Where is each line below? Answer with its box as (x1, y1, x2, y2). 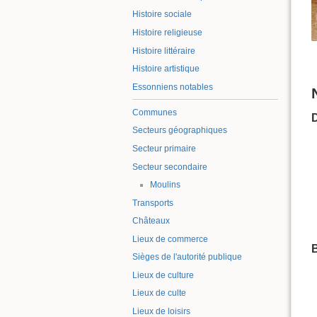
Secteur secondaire (132, 161, 207, 172)
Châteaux (132, 216, 170, 226)
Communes (132, 107, 177, 117)
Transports (132, 197, 173, 208)
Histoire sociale (132, 9, 192, 20)
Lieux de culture (132, 270, 194, 280)
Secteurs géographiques (132, 125, 227, 136)
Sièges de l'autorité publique (132, 252, 242, 263)
